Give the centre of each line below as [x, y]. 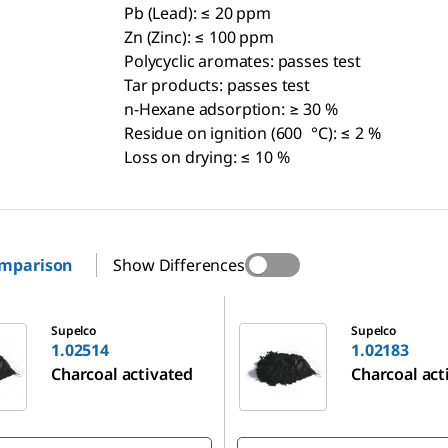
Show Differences [179, 265]
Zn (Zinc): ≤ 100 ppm [199, 37]
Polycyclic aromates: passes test [242, 61]
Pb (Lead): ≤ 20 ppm [197, 13]
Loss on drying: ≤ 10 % [207, 157]
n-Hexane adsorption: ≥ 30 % [231, 109]
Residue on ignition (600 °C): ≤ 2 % [252, 133]
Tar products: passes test [217, 85]
